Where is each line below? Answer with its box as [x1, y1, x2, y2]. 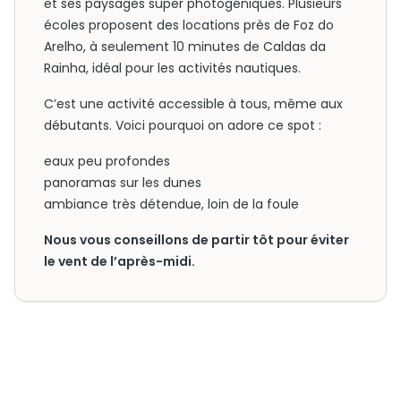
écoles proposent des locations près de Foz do [44, 16, 334, 34]
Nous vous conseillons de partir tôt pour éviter [44, 231, 349, 249]
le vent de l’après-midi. [44, 252, 195, 270]
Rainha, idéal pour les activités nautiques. [44, 59, 301, 77]
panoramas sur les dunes [44, 174, 201, 192]
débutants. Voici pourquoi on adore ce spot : [44, 116, 321, 134]
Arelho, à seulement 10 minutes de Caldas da [44, 38, 326, 55]
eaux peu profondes [44, 152, 170, 170]
